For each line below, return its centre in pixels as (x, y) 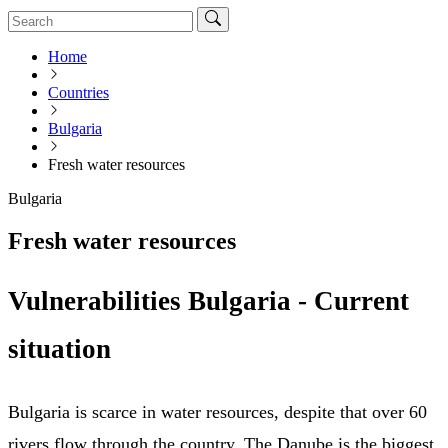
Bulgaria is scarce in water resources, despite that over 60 (217, 411)
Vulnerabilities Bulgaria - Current (208, 301)
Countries (78, 92)
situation (59, 349)
